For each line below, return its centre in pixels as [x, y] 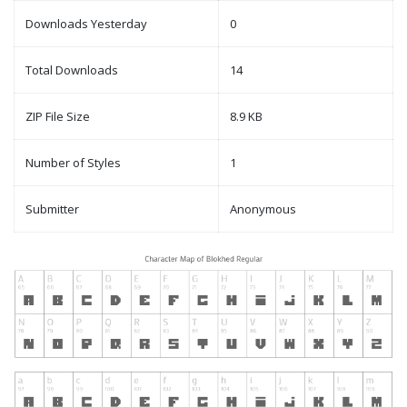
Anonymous [263, 209]
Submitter [52, 209]
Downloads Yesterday [86, 24]
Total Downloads [72, 70]
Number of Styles [73, 163]
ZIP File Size [58, 117]
